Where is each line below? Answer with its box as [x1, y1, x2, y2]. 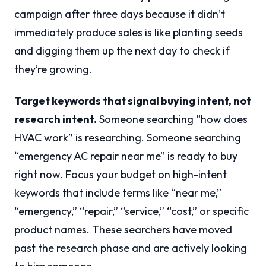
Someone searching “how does [97, 112, 248, 126]
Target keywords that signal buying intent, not [14, 94, 251, 108]
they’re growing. [14, 62, 92, 77]
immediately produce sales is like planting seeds [14, 26, 243, 40]
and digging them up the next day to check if [14, 44, 230, 58]
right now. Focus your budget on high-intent [14, 167, 227, 182]
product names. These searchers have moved [14, 223, 232, 237]
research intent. [14, 112, 97, 126]
